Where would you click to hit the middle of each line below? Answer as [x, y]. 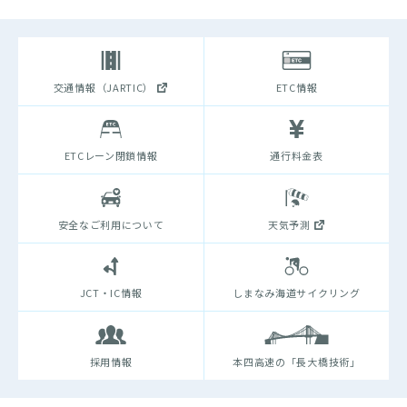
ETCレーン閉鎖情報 [111, 156]
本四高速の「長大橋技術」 [297, 361]
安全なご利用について [111, 224]
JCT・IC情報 [111, 293]
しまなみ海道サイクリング [297, 293]
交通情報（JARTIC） [104, 87]
